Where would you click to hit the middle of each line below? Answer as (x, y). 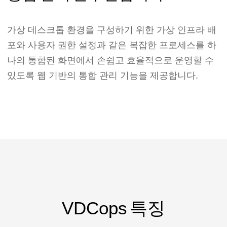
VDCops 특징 (113, 208)
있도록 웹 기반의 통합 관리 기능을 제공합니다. (103, 75)
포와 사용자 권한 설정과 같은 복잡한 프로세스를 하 (112, 45)
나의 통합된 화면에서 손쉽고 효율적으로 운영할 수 (110, 60)
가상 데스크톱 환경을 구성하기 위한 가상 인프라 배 (112, 30)
